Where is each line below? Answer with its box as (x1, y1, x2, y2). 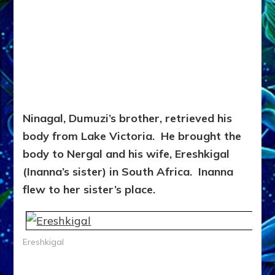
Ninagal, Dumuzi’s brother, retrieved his (23, 111, 233, 126)
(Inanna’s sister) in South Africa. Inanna (23, 165, 234, 179)
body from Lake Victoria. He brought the (23, 129, 242, 144)
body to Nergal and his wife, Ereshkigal (23, 147, 230, 161)
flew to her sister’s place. (23, 182, 156, 197)
